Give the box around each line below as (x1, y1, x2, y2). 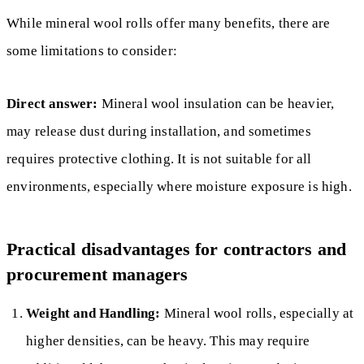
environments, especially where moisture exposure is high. (6, 178, 352, 194)
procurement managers (6, 263, 188, 284)
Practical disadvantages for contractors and (6, 238, 347, 259)
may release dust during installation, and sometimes (6, 123, 311, 139)
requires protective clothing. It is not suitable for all (6, 150, 312, 167)
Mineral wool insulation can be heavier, (97, 95, 335, 111)
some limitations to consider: (6, 43, 177, 59)
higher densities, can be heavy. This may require (26, 332, 310, 349)
